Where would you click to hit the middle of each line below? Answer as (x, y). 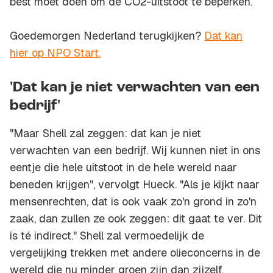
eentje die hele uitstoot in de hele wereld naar (123, 168)
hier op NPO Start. (55, 53)
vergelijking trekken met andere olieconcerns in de (135, 253)
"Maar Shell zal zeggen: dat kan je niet (105, 133)
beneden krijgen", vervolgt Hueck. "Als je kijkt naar (135, 185)
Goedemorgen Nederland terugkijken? (107, 36)
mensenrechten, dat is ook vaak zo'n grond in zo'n (133, 202)
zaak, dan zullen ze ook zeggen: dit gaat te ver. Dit (136, 219)
